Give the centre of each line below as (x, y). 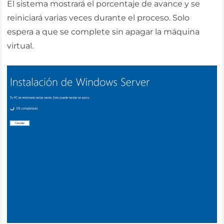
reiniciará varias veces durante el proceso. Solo (98, 18)
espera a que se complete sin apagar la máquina (103, 32)
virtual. (20, 46)
